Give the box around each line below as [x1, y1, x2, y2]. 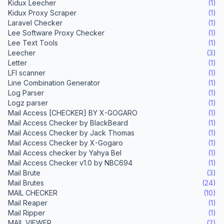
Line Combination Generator [8, 78, 100, 87]
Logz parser [8, 98, 48, 107]
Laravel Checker [8, 18, 62, 27]
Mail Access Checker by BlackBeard [8, 118, 128, 127]
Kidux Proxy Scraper [8, 8, 76, 17]
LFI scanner [8, 68, 45, 77]
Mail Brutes [8, 178, 44, 187]
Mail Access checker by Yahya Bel [8, 148, 121, 157]
